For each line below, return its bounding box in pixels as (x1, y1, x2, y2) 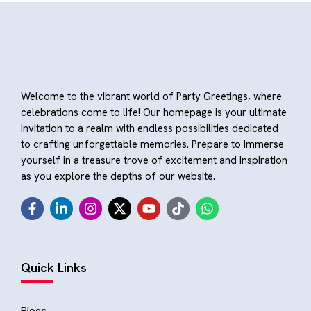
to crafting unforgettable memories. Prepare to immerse (21, 137, 284, 151)
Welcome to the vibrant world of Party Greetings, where (21, 90, 282, 103)
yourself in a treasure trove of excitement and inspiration (21, 153, 287, 167)
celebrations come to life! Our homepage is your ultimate (21, 106, 287, 119)
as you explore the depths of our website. (21, 169, 215, 183)
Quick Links (21, 260, 87, 276)
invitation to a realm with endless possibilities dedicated (21, 121, 278, 135)
